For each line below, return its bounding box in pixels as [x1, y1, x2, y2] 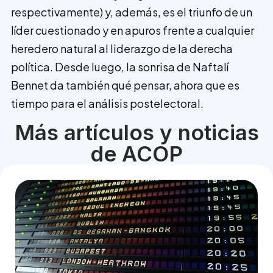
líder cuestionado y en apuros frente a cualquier [11, 23, 254, 38]
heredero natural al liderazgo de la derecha [11, 41, 233, 56]
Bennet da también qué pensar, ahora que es [11, 78, 239, 93]
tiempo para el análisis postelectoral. [11, 96, 204, 111]
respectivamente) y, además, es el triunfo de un [11, 5, 252, 19]
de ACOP [90, 140, 183, 166]
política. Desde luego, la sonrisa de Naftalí [11, 60, 229, 74]
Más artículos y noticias [14, 119, 259, 145]
